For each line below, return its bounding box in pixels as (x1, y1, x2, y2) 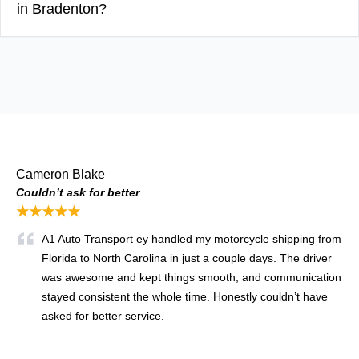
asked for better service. (42, 309, 164, 322)
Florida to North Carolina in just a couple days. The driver (42, 251, 332, 264)
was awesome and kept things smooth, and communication (42, 270, 341, 284)
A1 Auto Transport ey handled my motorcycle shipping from (42, 232, 341, 245)
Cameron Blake (16, 167, 105, 181)
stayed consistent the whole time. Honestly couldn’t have (42, 289, 328, 303)
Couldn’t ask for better (16, 185, 139, 199)
